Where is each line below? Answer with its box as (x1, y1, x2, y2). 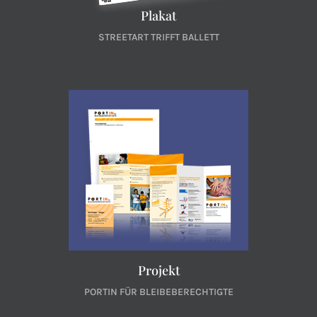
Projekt (137, 262, 180, 279)
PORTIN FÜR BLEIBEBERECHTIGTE (83, 286, 234, 298)
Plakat (141, 7, 176, 24)
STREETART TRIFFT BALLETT (98, 31, 219, 43)
